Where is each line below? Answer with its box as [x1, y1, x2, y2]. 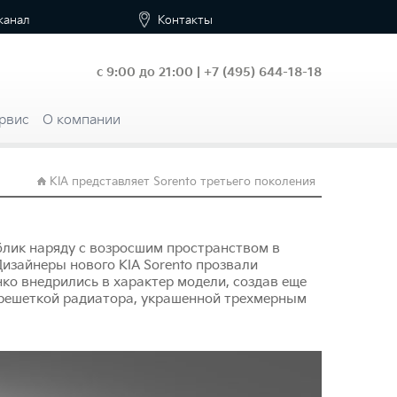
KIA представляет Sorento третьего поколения [49, 174, 315, 189]
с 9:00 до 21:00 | [96, 64, 204, 80]
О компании [43, 111, 121, 128]
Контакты [158, 13, 214, 28]
